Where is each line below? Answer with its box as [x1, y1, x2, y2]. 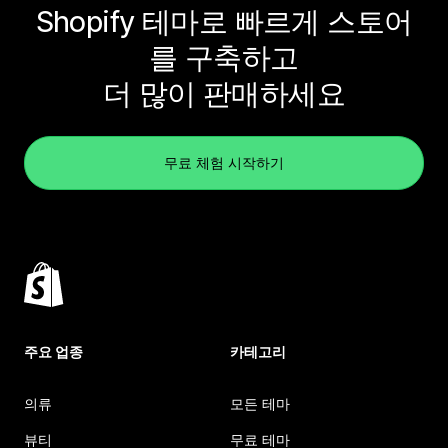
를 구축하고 [149, 40, 299, 75]
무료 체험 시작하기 [164, 154, 284, 171]
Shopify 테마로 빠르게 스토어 [35, 4, 413, 39]
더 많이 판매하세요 [102, 76, 346, 111]
